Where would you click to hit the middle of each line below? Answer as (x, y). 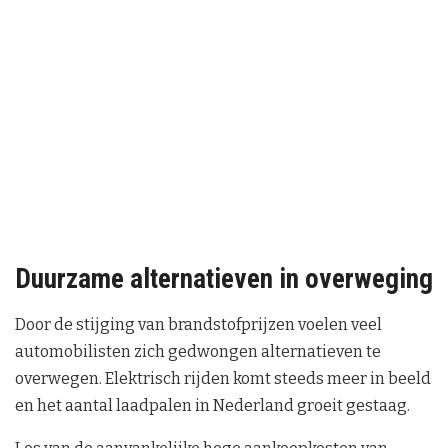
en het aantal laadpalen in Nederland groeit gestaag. (212, 405)
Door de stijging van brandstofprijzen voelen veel (198, 324)
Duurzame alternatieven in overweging (224, 279)
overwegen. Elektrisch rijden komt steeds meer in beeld (223, 378)
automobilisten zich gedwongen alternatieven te (198, 351)
